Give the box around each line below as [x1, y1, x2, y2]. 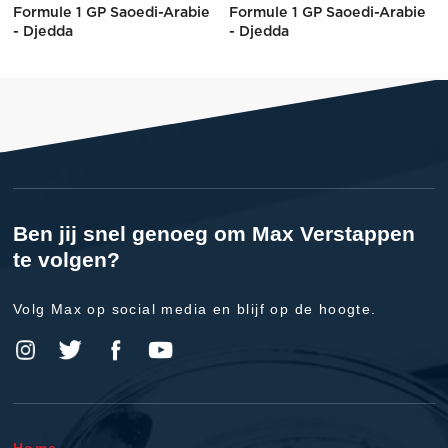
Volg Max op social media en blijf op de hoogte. [12, 301, 377, 318]
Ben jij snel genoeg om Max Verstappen [12, 222, 415, 246]
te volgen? [12, 248, 120, 272]
